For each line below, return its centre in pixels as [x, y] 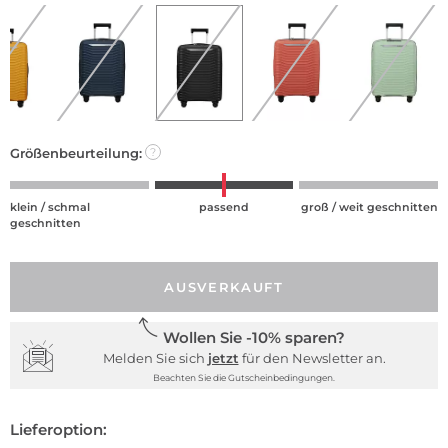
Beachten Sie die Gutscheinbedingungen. [244, 378]
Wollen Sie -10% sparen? [254, 338]
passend [223, 206]
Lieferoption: [58, 429]
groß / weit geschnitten [369, 206]
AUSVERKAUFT [224, 287]
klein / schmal [50, 206]
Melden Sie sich [155, 358]
